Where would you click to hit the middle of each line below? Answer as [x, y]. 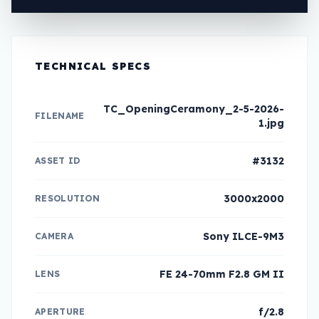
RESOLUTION [67, 198]
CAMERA [54, 236]
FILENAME [60, 115]
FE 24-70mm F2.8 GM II [222, 274]
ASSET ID [58, 160]
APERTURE [60, 311]
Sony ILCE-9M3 [244, 236]
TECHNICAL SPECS [93, 66]
